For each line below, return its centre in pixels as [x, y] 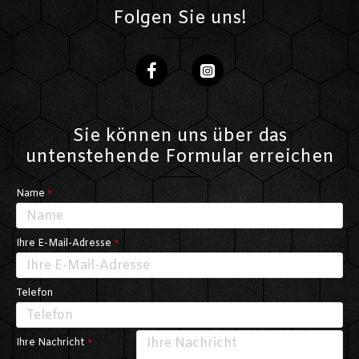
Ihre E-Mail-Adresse [64, 244]
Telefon [34, 293]
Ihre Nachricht [50, 343]
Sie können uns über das [179, 137]
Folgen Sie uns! [179, 19]
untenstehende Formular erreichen [179, 157]
